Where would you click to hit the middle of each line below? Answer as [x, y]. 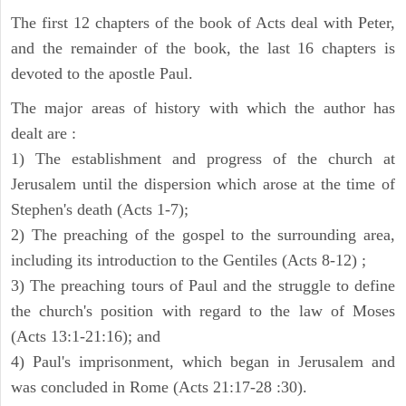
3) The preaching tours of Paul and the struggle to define [203, 286]
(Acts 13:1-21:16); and [86, 337]
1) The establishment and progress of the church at [203, 159]
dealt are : [43, 134]
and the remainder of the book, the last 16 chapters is [203, 48]
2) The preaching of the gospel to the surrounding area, [203, 235]
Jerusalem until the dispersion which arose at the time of [203, 184]
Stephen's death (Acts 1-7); [100, 210]
